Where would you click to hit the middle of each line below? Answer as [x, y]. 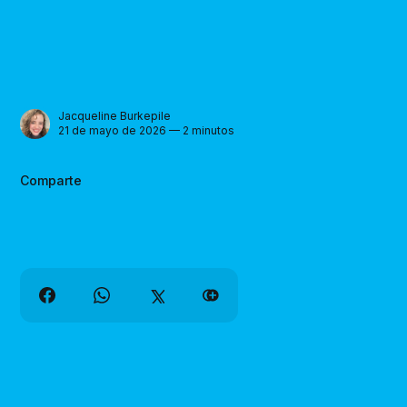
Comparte [51, 180]
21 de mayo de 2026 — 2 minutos [147, 131]
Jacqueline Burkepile [115, 116]
